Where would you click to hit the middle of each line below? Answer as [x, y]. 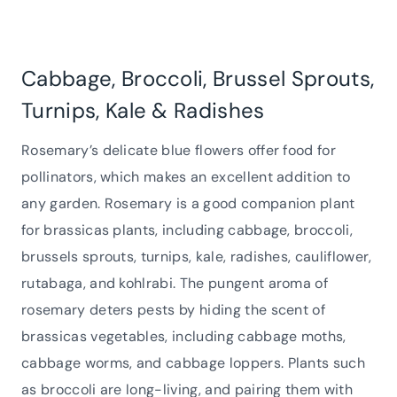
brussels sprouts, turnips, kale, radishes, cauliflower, [197, 256]
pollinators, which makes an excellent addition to [186, 176]
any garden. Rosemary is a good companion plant [188, 203]
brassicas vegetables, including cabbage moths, [184, 336]
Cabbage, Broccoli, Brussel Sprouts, [198, 78]
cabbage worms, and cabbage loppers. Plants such [194, 362]
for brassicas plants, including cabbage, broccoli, [187, 230]
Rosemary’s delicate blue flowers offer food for [179, 150]
